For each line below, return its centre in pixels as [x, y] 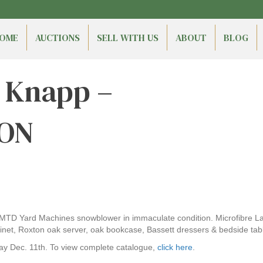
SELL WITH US [128, 38]
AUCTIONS [58, 38]
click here [175, 247]
